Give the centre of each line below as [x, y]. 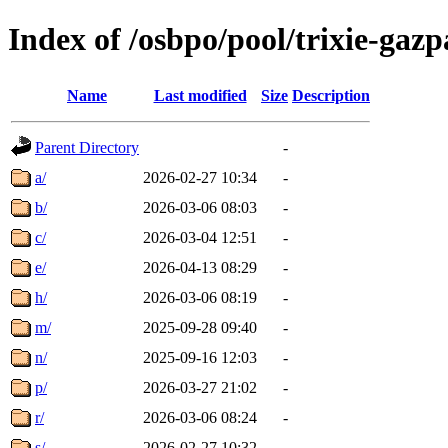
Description [331, 95]
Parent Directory [87, 147]
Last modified [200, 95]
